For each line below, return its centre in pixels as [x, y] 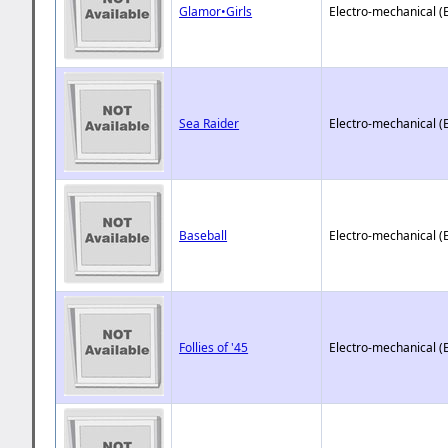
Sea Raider [209, 123]
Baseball [203, 235]
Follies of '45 [214, 347]
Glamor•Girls [216, 11]
